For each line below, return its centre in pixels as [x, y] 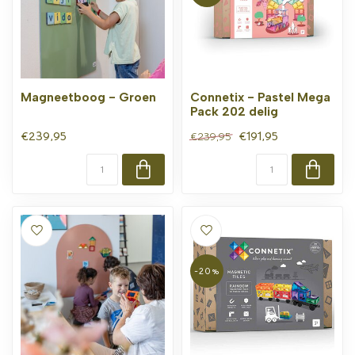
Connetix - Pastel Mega [260, 97]
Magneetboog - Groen [88, 97]
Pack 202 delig [234, 111]
